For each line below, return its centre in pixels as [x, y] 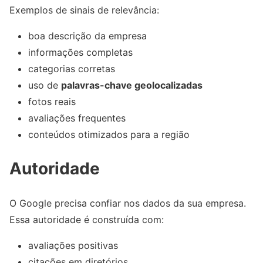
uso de [45, 85]
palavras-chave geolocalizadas [132, 85]
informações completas [80, 52]
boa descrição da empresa [87, 36]
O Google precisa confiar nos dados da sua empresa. [128, 203]
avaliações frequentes [77, 118]
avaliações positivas [73, 245]
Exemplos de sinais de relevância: [84, 10]
